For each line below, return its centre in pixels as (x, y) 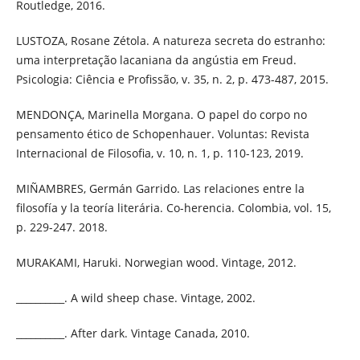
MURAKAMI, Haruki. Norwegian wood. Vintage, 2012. (156, 263)
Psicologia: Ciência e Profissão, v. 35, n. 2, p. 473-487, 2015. (172, 80)
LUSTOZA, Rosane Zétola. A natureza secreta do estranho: (170, 41)
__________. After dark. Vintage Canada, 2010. (133, 333)
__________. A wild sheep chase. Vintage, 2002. (135, 298)
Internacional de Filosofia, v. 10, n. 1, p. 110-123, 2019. (160, 153)
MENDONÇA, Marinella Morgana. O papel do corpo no (161, 115)
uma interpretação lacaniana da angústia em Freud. (156, 60)
